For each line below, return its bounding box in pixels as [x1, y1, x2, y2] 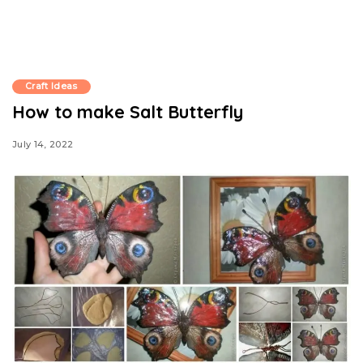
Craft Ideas [25, 81, 78, 92]
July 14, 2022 [12, 138, 74, 150]
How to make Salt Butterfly [12, 100, 243, 122]
